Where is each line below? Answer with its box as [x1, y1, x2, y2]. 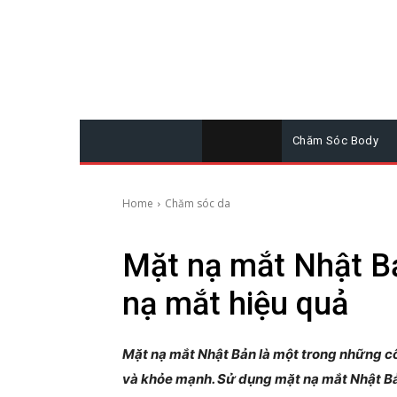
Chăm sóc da [165, 195, 230, 211]
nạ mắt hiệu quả [122, 284, 348, 323]
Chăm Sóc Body [292, 133, 379, 147]
